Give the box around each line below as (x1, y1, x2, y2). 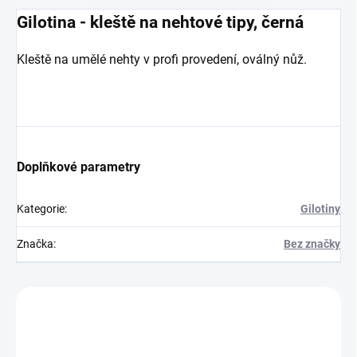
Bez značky (284, 237, 340, 251)
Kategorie (17, 202, 65, 216)
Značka (17, 237, 53, 251)
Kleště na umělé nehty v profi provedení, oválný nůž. (17, 52, 307, 68)
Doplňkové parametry (17, 159, 140, 175)
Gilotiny (300, 202, 340, 216)
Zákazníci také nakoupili (74, 296, 283, 320)
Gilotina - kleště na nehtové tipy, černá (17, 12, 304, 33)
